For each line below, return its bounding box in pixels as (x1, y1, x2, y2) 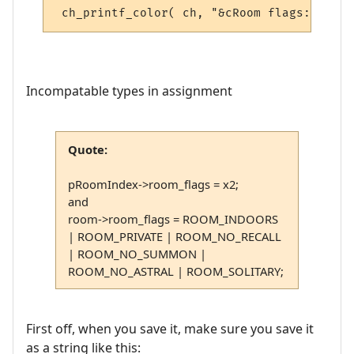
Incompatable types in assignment (26, 81, 232, 100)
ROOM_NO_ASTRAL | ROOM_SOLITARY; (67, 262, 284, 279)
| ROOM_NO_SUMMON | (67, 245, 206, 262)
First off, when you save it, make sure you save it (26, 320, 314, 338)
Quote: (67, 141, 107, 157)
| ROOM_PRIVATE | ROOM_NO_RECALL (67, 228, 281, 244)
